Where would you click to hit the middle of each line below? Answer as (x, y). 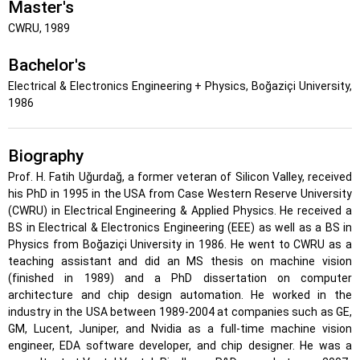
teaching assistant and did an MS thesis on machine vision (180, 261)
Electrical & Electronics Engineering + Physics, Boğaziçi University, (180, 86)
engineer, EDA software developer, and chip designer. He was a (180, 346)
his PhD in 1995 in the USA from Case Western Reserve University (180, 194)
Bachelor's (47, 65)
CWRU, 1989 (39, 28)
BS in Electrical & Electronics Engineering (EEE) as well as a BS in (180, 227)
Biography (46, 156)
